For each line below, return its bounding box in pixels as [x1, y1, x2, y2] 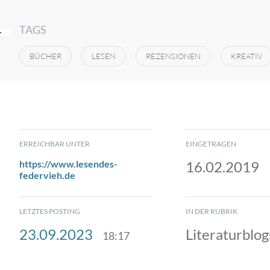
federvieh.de [19, 169, 75, 181]
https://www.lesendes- [19, 158, 118, 169]
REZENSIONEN [146, 51, 201, 61]
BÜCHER [30, 51, 61, 61]
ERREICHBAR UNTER [19, 139, 90, 148]
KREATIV [231, 51, 262, 61]
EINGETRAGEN [186, 139, 236, 148]
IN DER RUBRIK [186, 207, 237, 216]
